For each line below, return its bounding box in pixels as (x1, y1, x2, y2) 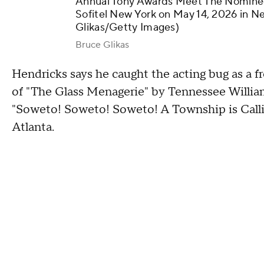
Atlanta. (12, 120, 57, 135)
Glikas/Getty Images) (75, 21, 180, 34)
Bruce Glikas (75, 39, 129, 51)
